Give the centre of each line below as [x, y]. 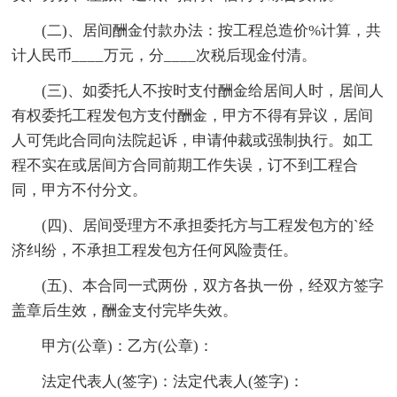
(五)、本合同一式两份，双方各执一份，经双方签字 [198, 285]
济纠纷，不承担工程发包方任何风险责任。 [155, 250]
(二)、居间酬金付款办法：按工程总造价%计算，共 [197, 30]
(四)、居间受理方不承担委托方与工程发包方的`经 [193, 225]
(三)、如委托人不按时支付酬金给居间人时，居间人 [198, 90]
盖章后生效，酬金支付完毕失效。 [125, 310]
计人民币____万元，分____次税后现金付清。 [164, 55]
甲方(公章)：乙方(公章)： [113, 346]
